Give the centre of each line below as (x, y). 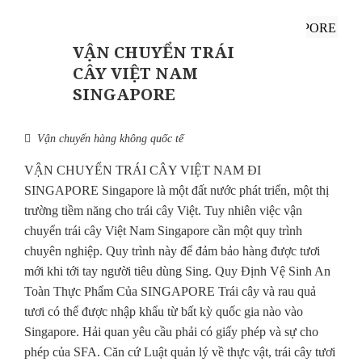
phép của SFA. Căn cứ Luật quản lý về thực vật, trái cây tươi (180, 352)
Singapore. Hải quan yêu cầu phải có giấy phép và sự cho (171, 332)
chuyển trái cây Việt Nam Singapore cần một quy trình (163, 231)
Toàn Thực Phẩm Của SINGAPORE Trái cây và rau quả (170, 292)
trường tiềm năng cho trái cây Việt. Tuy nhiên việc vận (163, 211)
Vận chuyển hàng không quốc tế (110, 139)
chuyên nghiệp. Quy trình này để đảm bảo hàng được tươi (172, 251)
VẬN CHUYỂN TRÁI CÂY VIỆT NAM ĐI (143, 170)
